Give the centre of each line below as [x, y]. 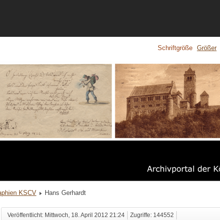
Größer [207, 48]
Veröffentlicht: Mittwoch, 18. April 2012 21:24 [66, 215]
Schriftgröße [175, 48]
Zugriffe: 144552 [152, 215]
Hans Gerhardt [65, 193]
